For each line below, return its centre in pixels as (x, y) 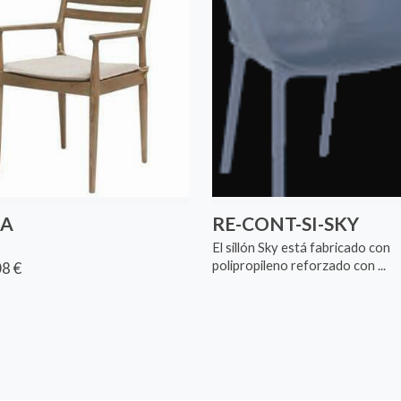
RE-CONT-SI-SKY (285, 223)
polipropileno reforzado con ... (299, 266)
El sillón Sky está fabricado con (301, 248)
